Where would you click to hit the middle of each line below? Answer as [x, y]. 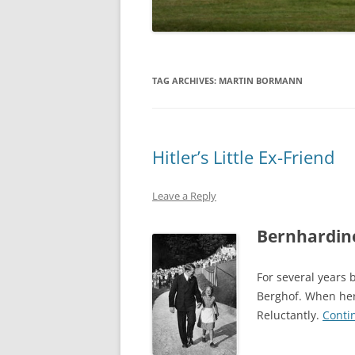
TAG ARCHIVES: [185, 81]
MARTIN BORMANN [261, 81]
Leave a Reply [184, 196]
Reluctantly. [290, 315]
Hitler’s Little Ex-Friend [243, 157]
